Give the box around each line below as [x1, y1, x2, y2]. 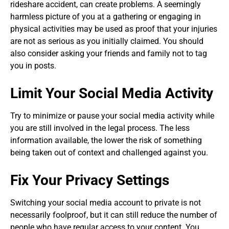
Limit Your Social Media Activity [10, 85, 213, 102]
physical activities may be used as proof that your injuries [10, 24, 217, 34]
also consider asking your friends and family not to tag [10, 49, 207, 59]
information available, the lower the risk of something [10, 135, 202, 146]
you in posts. [10, 61, 56, 71]
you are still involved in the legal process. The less [10, 123, 190, 133]
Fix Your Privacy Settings [10, 172, 169, 189]
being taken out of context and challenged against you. [10, 148, 208, 158]
